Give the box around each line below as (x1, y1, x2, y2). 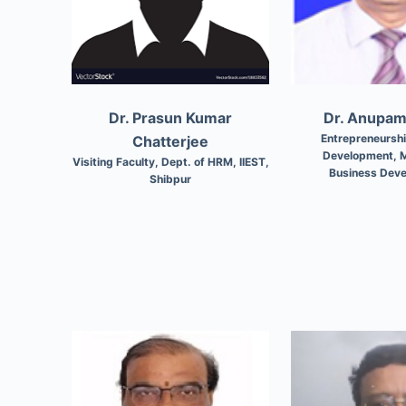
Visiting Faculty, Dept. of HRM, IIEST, (72, 154, 269, 169)
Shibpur (150, 171, 192, 186)
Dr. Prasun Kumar (109, 108, 233, 127)
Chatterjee (132, 131, 209, 150)
